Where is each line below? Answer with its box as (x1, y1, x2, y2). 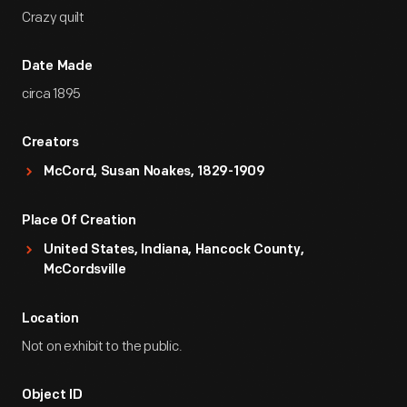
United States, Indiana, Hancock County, (44, 243, 304, 257)
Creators (22, 136, 79, 150)
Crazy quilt (22, 9, 84, 26)
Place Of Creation (22, 214, 136, 228)
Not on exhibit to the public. (22, 338, 183, 355)
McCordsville (44, 263, 126, 277)
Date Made (22, 60, 93, 74)
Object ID (22, 389, 83, 402)
